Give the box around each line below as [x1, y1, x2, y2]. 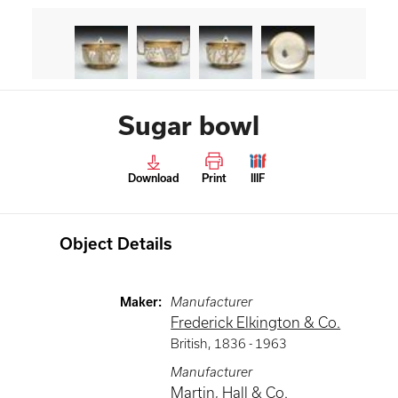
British [171, 337, 209, 351]
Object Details [60, 235, 173, 253]
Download [127, 172, 179, 184]
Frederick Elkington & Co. [171, 314, 341, 330]
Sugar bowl [117, 111, 259, 140]
